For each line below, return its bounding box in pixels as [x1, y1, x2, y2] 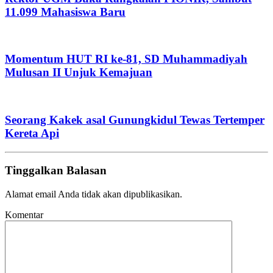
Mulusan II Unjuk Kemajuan [5, 66, 152, 79]
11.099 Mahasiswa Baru [5, 5, 126, 19]
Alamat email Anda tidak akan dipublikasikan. [5, 189, 182, 200]
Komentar [5, 210, 43, 221]
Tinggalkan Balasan [5, 164, 107, 177]
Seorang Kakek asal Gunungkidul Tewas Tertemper [5, 113, 264, 126]
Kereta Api [5, 126, 59, 140]
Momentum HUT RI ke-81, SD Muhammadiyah [5, 52, 247, 66]
